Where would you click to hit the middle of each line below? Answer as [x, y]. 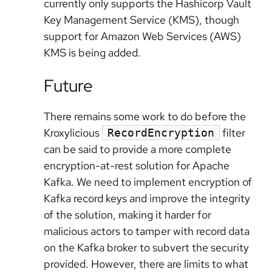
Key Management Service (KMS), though [141, 19]
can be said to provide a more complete [138, 149]
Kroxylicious [73, 133]
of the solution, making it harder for [127, 215]
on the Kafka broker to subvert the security [146, 248]
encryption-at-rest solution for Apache [137, 166]
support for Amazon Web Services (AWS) [142, 36]
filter [233, 133]
